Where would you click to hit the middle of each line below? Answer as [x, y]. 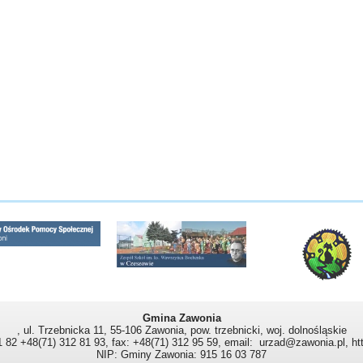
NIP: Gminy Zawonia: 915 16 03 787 [181, 354]
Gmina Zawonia [181, 318]
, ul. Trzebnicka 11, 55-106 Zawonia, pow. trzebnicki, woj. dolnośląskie [181, 330]
